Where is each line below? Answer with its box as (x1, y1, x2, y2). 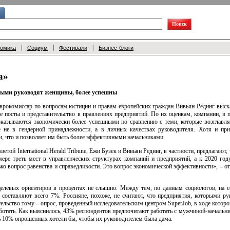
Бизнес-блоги (99, 45, 133, 51)
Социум (27, 45, 48, 51)
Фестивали (59, 45, 87, 51)
